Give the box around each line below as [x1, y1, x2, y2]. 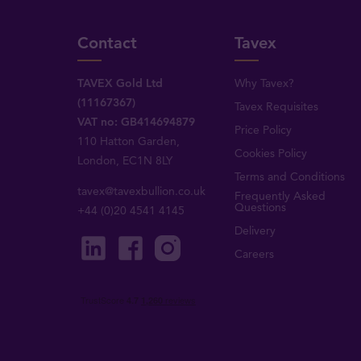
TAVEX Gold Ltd [77, 76, 164, 91]
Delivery [234, 223, 276, 239]
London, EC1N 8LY [77, 153, 173, 168]
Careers [234, 247, 274, 262]
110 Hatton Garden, [77, 134, 180, 149]
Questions [234, 200, 286, 215]
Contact [77, 33, 138, 53]
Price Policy [234, 122, 292, 138]
